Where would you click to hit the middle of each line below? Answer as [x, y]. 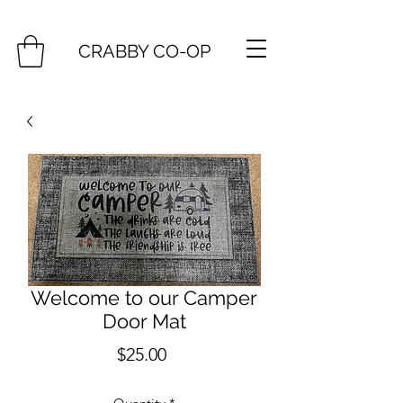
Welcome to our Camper [144, 297]
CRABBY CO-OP [144, 51]
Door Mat [144, 321]
